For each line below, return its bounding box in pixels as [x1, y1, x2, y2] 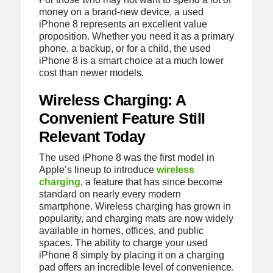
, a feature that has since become [80, 177, 222, 188]
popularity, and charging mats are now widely [38, 213, 233, 224]
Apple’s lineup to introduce [38, 165, 157, 175]
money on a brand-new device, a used [38, 6, 204, 17]
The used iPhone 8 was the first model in [38, 152, 214, 163]
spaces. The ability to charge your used [38, 238, 208, 249]
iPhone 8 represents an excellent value [38, 18, 207, 29]
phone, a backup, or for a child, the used [38, 43, 211, 54]
